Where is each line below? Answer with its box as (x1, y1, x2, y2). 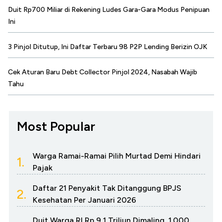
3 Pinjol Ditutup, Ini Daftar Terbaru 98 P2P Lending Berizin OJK (8, 43, 207, 52)
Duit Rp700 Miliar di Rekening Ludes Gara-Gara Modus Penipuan (8, 5, 210, 14)
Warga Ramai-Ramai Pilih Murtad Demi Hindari (33, 151, 201, 161)
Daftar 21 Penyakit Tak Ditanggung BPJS (33, 183, 181, 193)
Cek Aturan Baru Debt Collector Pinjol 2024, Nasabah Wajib (8, 68, 197, 77)
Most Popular (17, 118, 95, 135)
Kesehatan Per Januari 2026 (33, 195, 136, 205)
